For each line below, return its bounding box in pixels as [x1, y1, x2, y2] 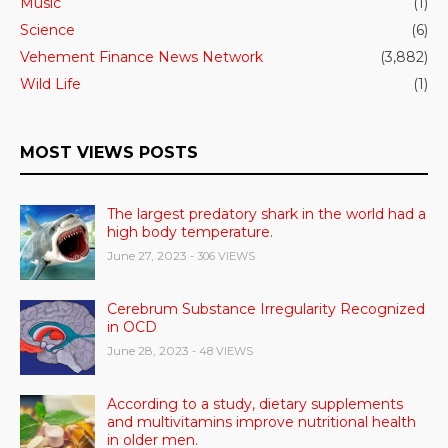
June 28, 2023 [107, 342, 189, 358]
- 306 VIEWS [190, 248, 255, 263]
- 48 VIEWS [192, 343, 253, 358]
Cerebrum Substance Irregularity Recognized [107, 299, 425, 318]
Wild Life [20, 74, 81, 93]
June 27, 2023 [107, 247, 187, 263]
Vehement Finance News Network [20, 47, 263, 66]
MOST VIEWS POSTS [20, 142, 198, 162]
